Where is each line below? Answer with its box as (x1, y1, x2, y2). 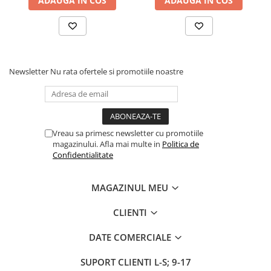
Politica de (162, 138, 199, 149)
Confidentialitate (53, 149, 113, 160)
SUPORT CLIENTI (80, 255, 154, 268)
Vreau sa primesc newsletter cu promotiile (53, 127, 203, 139)
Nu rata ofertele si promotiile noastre (50, 65, 183, 77)
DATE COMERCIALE (88, 230, 174, 243)
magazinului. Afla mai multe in (53, 138, 162, 149)
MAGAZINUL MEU (91, 181, 171, 194)
